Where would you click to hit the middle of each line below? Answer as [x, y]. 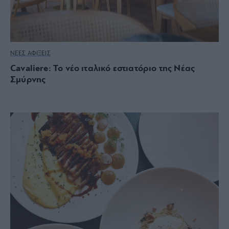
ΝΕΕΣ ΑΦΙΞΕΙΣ [30, 53]
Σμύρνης [28, 80]
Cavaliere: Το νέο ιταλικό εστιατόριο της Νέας [103, 68]
